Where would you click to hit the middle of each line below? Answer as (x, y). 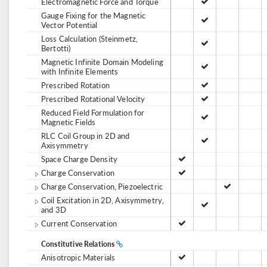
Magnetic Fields (69, 122)
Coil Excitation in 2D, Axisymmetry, (103, 200)
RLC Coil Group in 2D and (86, 136)
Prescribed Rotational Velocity (93, 99)
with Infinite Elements (80, 71)
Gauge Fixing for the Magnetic (94, 15)
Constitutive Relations (79, 244)
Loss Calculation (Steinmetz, (90, 38)
